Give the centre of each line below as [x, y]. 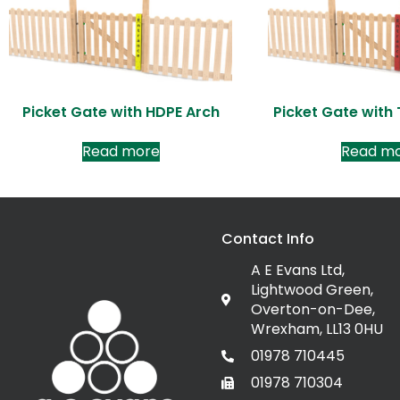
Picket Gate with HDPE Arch [121, 112]
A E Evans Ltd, [297, 270]
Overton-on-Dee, [312, 309]
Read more [121, 151]
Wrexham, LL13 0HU [317, 329]
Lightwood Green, [312, 289]
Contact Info [268, 238]
